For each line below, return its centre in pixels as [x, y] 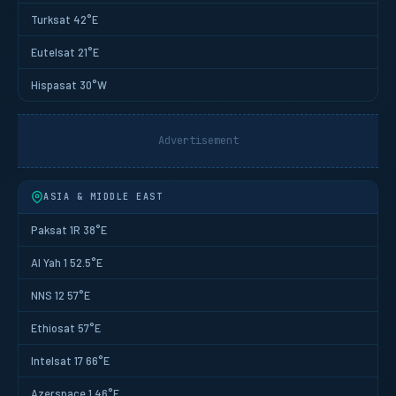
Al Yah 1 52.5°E [67, 263]
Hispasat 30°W [69, 85]
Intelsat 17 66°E [70, 361]
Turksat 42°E [65, 19]
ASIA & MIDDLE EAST [103, 197]
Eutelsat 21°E [65, 52]
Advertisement [198, 141]
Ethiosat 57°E [66, 328]
